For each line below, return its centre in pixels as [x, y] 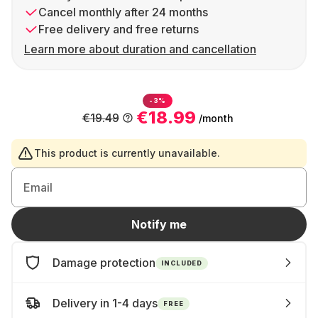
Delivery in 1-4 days [105, 303]
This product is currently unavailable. [127, 153]
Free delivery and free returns [119, 29]
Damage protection [104, 263]
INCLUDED [182, 263]
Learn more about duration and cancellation [140, 49]
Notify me [159, 224]
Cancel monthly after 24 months [123, 12]
